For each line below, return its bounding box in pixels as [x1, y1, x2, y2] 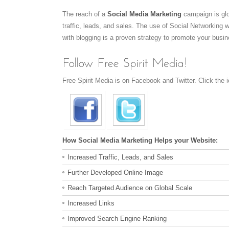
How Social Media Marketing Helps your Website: [62, 136, 218, 144]
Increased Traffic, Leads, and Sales [67, 153, 173, 161]
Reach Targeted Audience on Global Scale [67, 184, 192, 192]
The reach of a [62, 10, 107, 18]
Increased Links [67, 199, 114, 207]
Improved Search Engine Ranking [67, 215, 167, 222]
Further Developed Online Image [67, 169, 163, 176]
